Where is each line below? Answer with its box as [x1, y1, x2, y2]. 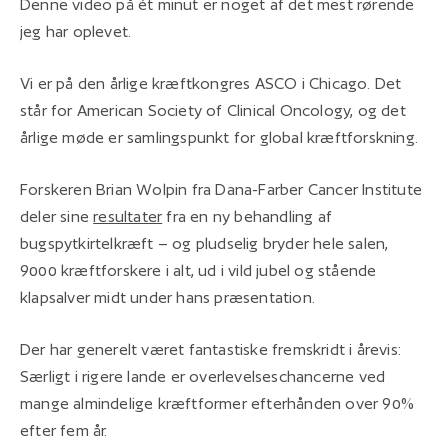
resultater [93, 206, 163, 226]
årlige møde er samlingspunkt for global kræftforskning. [20, 127, 419, 147]
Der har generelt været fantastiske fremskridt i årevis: [20, 339, 402, 359]
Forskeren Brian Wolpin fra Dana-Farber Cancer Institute [20, 179, 423, 199]
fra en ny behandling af [162, 206, 333, 226]
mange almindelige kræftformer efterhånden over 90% [20, 393, 415, 413]
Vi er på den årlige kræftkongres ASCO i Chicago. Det [20, 73, 402, 93]
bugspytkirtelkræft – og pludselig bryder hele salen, [20, 233, 389, 253]
